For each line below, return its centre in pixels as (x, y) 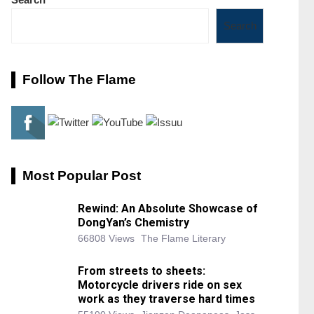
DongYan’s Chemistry (134, 223)
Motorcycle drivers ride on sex (160, 285)
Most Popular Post (82, 176)
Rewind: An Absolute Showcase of (168, 209)
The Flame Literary (183, 239)
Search (240, 26)
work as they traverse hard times (166, 299)
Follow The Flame (79, 80)
